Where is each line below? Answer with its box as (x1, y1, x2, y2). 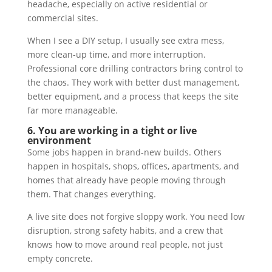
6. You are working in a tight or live (27, 124, 197, 138)
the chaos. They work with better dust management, (27, 76, 239, 89)
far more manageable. (27, 104, 118, 117)
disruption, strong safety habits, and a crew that (27, 225, 223, 237)
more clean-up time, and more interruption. (27, 49, 206, 61)
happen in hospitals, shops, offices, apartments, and (27, 160, 239, 172)
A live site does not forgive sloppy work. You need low (27, 211, 245, 223)
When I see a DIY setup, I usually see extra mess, (27, 35, 224, 47)
